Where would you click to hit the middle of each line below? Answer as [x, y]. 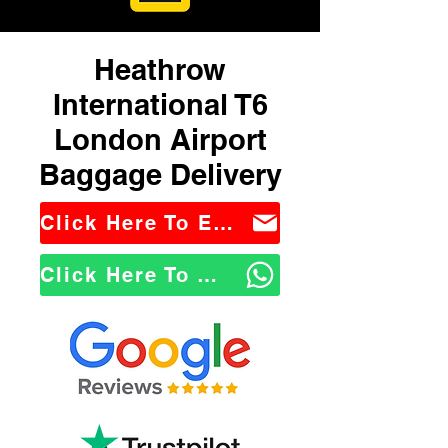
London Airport [160, 139]
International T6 [160, 104]
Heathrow [160, 69]
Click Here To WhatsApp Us [207, 275]
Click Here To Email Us [223, 223]
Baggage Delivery [160, 174]
